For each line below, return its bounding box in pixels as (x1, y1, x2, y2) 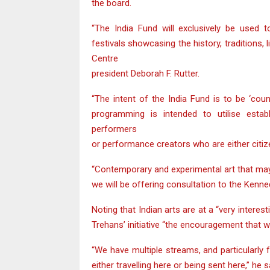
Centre (92, 52, 118, 64)
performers (92, 123, 137, 134)
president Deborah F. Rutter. (92, 67, 199, 79)
